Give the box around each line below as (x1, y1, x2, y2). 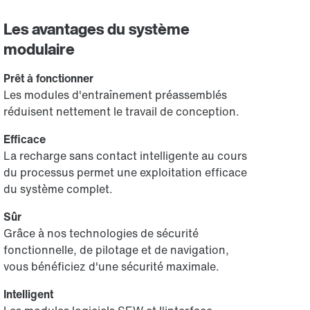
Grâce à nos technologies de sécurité (3, 225, 199, 241)
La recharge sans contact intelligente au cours (3, 147, 248, 164)
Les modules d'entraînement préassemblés (3, 86, 228, 103)
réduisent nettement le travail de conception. (3, 103, 240, 120)
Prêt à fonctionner (3, 70, 94, 86)
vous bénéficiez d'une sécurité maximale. (3, 258, 220, 275)
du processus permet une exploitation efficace (3, 164, 248, 181)
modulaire (3, 37, 75, 60)
